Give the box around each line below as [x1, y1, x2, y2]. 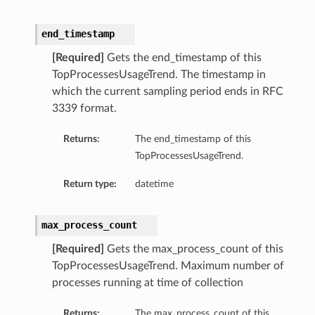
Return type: [63, 179, 117, 190]
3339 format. [51, 103, 117, 115]
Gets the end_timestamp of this [103, 52, 262, 64]
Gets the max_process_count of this [103, 243, 283, 255]
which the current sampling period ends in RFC [51, 86, 283, 98]
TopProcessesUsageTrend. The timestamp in [51, 69, 266, 81]
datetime [134, 179, 174, 190]
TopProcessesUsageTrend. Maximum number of [51, 260, 284, 272]
